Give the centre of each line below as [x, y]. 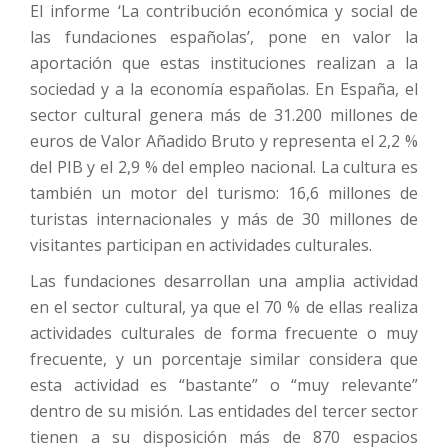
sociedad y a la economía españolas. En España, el [224, 88]
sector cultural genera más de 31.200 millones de [224, 114]
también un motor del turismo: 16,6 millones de [224, 192]
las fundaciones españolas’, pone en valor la [224, 36]
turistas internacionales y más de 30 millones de [224, 218]
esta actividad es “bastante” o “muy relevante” [224, 384]
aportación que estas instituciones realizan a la [224, 62]
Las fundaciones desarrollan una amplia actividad [224, 280]
